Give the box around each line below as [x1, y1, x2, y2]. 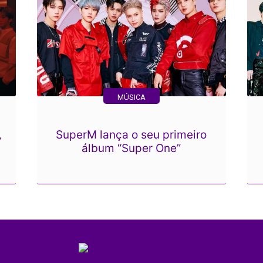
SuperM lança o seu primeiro [56, 128, 207, 141]
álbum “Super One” [82, 141, 181, 155]
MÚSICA [117, 93, 146, 102]
